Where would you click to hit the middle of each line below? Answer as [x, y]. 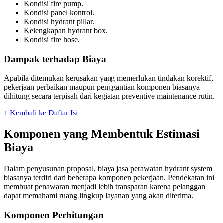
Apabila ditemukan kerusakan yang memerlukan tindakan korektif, [109, 78]
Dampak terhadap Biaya [55, 59]
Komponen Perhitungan [54, 215]
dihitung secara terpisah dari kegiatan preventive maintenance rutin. [109, 96]
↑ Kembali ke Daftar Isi [41, 113]
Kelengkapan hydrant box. [66, 30]
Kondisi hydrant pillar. [59, 21]
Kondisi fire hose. [52, 39]
